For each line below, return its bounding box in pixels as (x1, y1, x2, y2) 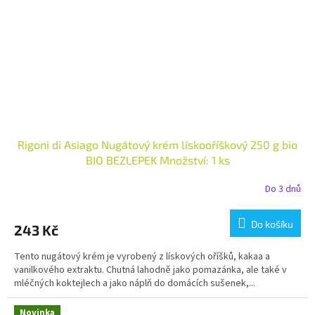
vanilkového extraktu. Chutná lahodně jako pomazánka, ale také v (14, 263, 287, 278)
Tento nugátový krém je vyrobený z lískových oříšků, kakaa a (14, 250, 270, 264)
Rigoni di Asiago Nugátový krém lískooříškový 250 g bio (18, 138, 297, 152)
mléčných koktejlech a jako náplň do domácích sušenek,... (14, 276, 255, 291)
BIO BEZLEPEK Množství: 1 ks (85, 153, 230, 167)
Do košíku (251, 218, 293, 231)
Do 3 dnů (265, 181, 301, 196)
